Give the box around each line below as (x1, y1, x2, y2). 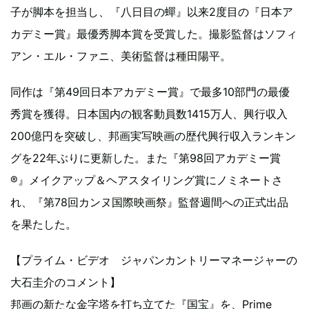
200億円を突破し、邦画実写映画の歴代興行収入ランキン (10, 129, 296, 143)
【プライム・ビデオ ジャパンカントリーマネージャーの (10, 253, 297, 268)
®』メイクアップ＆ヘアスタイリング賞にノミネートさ (10, 173, 283, 188)
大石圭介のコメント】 (10, 275, 121, 290)
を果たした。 (10, 217, 77, 232)
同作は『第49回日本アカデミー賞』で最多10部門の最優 (10, 85, 290, 99)
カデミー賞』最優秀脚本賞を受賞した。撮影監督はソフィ (10, 27, 297, 41)
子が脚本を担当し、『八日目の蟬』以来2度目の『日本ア (10, 5, 293, 19)
